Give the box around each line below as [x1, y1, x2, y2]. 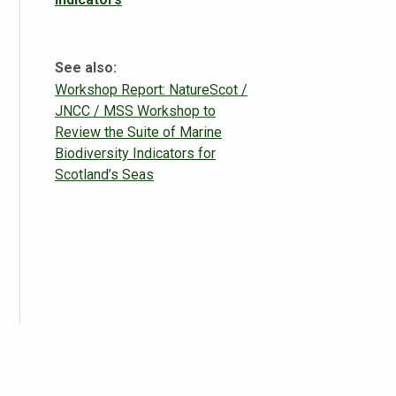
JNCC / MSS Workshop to [55, 102, 216, 119]
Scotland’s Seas [55, 165, 154, 183]
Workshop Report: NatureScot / [55, 80, 247, 98]
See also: [55, 58, 117, 76]
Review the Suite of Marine [55, 123, 222, 141]
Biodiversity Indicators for [55, 144, 216, 162]
